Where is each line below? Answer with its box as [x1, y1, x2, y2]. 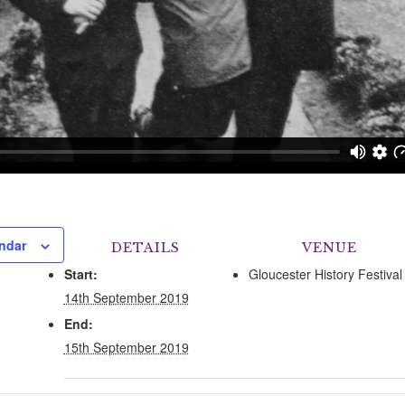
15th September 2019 [63, 338, 189, 357]
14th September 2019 [63, 288, 189, 307]
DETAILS [110, 240, 180, 257]
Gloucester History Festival [248, 265, 402, 284]
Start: [63, 265, 98, 284]
